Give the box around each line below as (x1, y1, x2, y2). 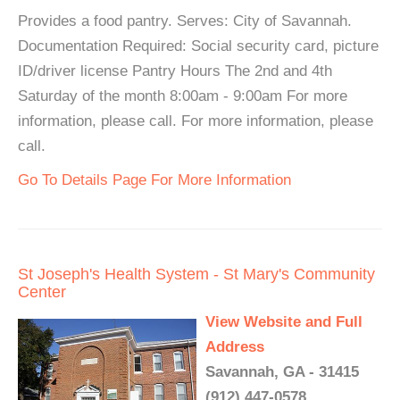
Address (205, 338, 264, 355)
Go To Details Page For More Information (18, 171, 291, 188)
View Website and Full (205, 313, 362, 330)
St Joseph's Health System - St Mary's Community (18, 265, 375, 283)
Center (18, 283, 66, 301)
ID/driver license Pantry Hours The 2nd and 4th (18, 62, 332, 79)
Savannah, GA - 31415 (205, 363, 359, 380)
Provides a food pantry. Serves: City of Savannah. (18, 12, 352, 29)
